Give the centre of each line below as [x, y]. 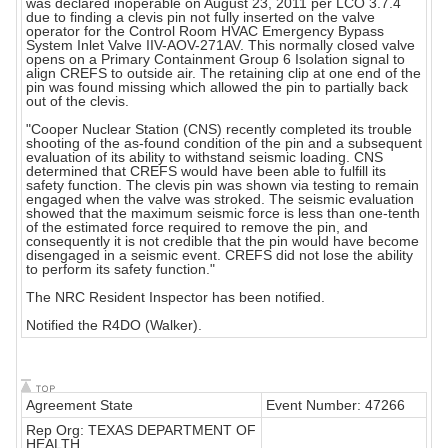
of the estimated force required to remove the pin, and [197, 227]
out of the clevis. [77, 101]
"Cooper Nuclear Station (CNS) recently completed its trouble [219, 129]
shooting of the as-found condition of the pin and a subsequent [224, 143]
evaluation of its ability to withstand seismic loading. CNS [204, 157]
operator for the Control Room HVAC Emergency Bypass [205, 31]
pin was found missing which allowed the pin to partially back [217, 87]
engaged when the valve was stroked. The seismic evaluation [220, 199]
